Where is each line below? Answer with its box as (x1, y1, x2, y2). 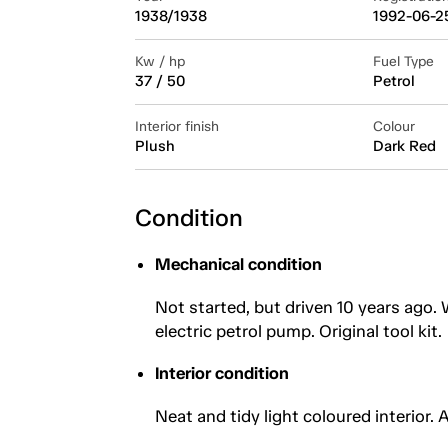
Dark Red (372, 136, 436, 155)
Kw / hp (134, 52, 185, 70)
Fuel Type (372, 52, 434, 70)
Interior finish (134, 117, 219, 135)
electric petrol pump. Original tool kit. (154, 320, 442, 341)
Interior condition (154, 362, 289, 383)
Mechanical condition (154, 253, 322, 274)
